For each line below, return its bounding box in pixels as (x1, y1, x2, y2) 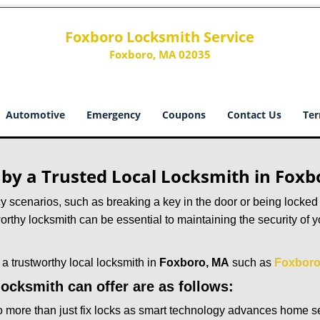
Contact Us (227, 108, 281, 121)
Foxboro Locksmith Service (65, 27, 255, 46)
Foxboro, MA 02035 (109, 47, 211, 61)
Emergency (86, 108, 141, 121)
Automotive (6, 108, 65, 121)
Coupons (162, 108, 206, 121)
